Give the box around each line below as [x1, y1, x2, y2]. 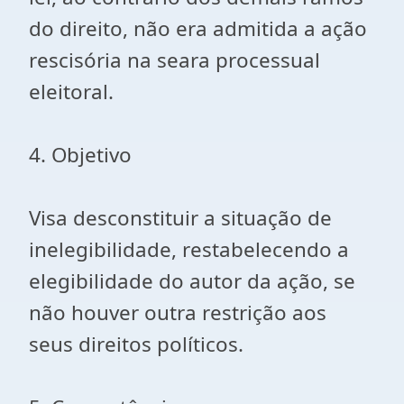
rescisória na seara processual [29, 46, 320, 74]
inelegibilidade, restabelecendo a [29, 235, 349, 263]
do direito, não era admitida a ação [29, 14, 367, 42]
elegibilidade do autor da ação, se [29, 267, 355, 295]
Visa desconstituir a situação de [29, 204, 332, 232]
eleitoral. [29, 78, 114, 106]
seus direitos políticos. [29, 330, 243, 358]
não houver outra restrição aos [29, 298, 326, 326]
